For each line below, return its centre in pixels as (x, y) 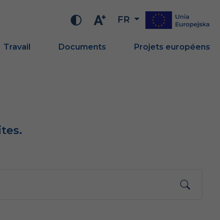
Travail (17, 47)
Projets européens (172, 47)
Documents (82, 47)
